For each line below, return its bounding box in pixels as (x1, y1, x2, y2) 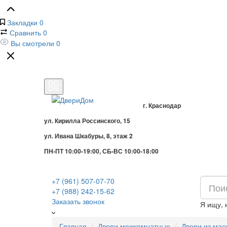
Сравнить (10, 27, 41, 37)
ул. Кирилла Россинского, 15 (44, 116, 130, 125)
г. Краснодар (143, 101, 181, 110)
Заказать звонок (52, 196, 104, 206)
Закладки (7, 17, 37, 27)
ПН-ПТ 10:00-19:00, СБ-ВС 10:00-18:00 (44, 146, 159, 156)
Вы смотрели (11, 38, 54, 48)
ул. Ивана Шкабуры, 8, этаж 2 (44, 131, 133, 140)
